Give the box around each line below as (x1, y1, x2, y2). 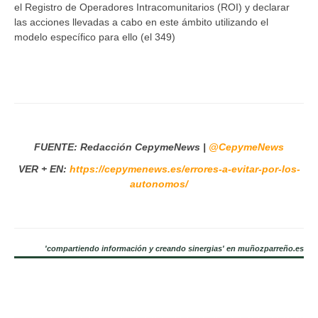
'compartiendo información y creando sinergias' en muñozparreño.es (45, 243, 304, 253)
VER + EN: (18, 163, 70, 175)
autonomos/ (130, 177, 188, 190)
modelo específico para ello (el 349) (14, 31, 175, 43)
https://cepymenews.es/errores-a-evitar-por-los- (69, 163, 300, 175)
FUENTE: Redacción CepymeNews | (34, 141, 209, 153)
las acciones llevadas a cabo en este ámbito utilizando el (14, 16, 268, 28)
